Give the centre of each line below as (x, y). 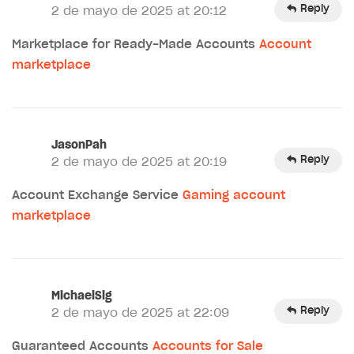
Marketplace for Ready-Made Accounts (136, 44)
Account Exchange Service (97, 195)
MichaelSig (82, 296)
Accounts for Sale (208, 346)
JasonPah (79, 145)
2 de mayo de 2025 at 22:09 (140, 313)
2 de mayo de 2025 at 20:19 (139, 162)
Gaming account (234, 195)
